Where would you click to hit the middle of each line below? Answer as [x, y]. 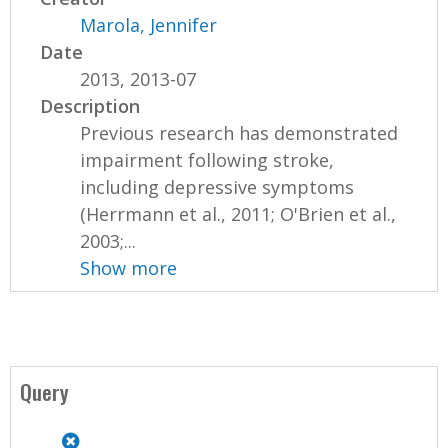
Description [90, 105]
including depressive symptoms [217, 186]
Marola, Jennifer [149, 24]
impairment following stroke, [207, 159]
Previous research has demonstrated [239, 132]
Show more [129, 267]
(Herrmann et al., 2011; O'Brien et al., [238, 213]
